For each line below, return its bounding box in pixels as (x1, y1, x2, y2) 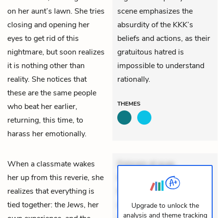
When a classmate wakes (7, 158, 95, 169)
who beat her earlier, (7, 101, 77, 112)
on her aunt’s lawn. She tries (7, 5, 105, 17)
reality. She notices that (7, 73, 87, 85)
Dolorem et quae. (117, 158, 176, 169)
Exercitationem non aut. (117, 172, 198, 183)
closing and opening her (7, 19, 90, 30)
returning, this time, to (7, 114, 83, 126)
